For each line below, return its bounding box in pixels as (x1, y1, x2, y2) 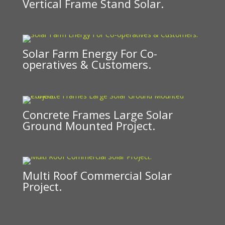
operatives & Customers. (22, 57, 151, 72)
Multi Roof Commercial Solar (22, 167, 172, 183)
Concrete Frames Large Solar (22, 106, 173, 122)
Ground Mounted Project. (22, 118, 155, 133)
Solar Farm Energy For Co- (22, 46, 157, 61)
